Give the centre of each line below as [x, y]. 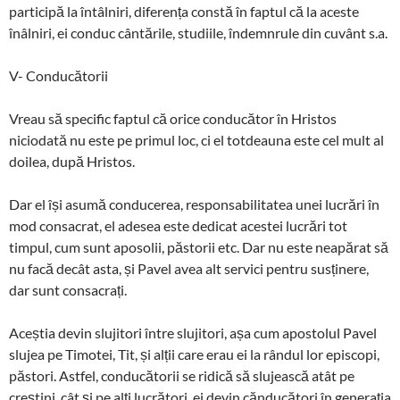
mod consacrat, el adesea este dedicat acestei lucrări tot [178, 225]
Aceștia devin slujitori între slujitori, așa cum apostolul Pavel [193, 332]
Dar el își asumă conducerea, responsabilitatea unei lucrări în [194, 204]
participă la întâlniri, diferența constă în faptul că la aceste [184, 11]
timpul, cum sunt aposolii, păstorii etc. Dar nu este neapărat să [199, 246]
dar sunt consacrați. [68, 289]
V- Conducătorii [58, 75]
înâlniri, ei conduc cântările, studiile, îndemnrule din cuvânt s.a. [198, 32]
